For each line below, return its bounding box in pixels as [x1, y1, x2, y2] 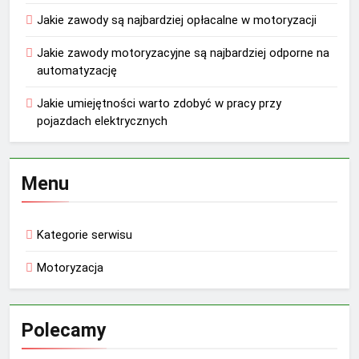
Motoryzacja [37, 260, 103, 276]
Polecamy [22, 319, 107, 342]
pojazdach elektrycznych [37, 114, 167, 129]
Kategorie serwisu [37, 228, 132, 243]
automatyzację [37, 63, 117, 79]
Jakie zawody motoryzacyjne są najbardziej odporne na [37, 46, 329, 61]
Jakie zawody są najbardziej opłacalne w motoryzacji [37, 13, 317, 28]
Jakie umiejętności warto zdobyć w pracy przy [37, 96, 281, 111]
